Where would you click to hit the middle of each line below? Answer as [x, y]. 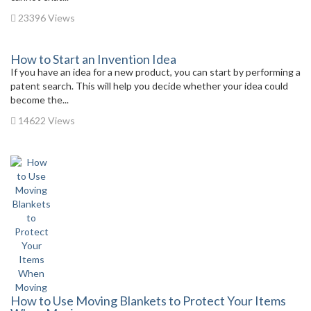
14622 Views [45, 120]
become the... [40, 100]
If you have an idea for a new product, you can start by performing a [155, 72]
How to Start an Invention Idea [93, 59]
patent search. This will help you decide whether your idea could [149, 86]
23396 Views [45, 18]
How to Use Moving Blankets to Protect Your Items [148, 301]
